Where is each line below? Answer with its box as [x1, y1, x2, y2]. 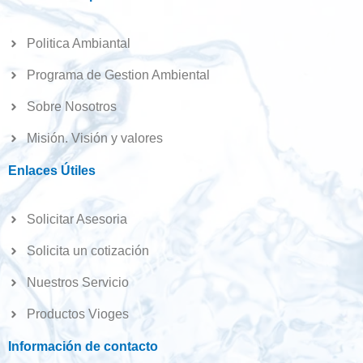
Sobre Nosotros [26, 99, 117, 113]
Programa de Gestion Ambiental [26, 67, 210, 82]
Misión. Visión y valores [26, 130, 163, 145]
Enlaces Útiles [8, 163, 96, 177]
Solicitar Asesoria [26, 211, 127, 226]
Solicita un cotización [26, 243, 149, 258]
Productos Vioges [26, 306, 129, 321]
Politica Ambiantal [26, 36, 130, 50]
